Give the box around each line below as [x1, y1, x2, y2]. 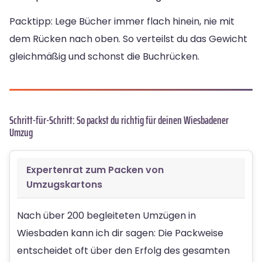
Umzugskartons [26, 177, 102, 191]
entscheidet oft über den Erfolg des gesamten [17, 243, 230, 257]
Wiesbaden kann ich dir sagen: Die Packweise [17, 226, 223, 240]
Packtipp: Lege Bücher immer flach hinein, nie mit [9, 14, 235, 28]
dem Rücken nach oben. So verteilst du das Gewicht [9, 32, 247, 46]
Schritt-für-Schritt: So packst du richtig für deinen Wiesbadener [9, 111, 229, 129]
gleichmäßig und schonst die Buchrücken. [9, 49, 199, 63]
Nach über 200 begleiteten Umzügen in [17, 208, 196, 222]
